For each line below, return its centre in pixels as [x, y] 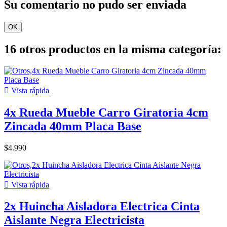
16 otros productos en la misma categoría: [113, 49]
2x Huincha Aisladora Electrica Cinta [102, 206]
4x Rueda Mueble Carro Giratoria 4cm [106, 112]
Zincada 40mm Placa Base [73, 126]
